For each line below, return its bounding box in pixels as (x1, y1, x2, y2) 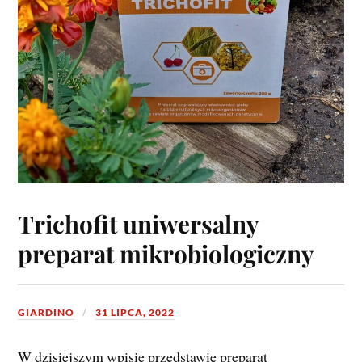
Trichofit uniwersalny (18, 208, 259, 240)
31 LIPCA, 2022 (95, 306, 175, 319)
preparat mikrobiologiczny (18, 238, 314, 270)
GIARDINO (18, 306, 75, 319)
